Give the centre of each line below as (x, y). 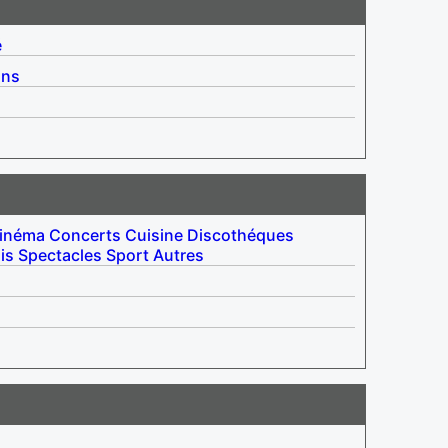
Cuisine (154, 234)
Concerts (85, 234)
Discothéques (240, 234)
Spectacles (60, 254)
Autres (178, 254)
